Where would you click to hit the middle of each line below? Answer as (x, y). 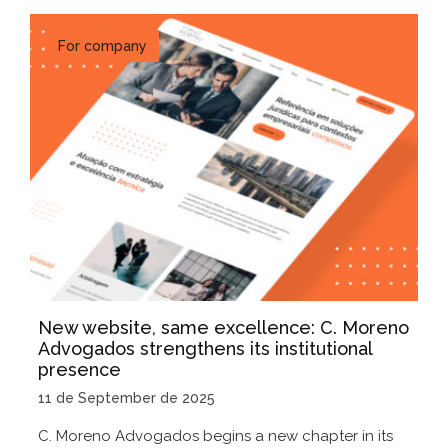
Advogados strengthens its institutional (205, 348)
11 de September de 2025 (126, 397)
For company (102, 46)
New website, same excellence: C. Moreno (223, 327)
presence (79, 369)
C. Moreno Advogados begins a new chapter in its (215, 435)
